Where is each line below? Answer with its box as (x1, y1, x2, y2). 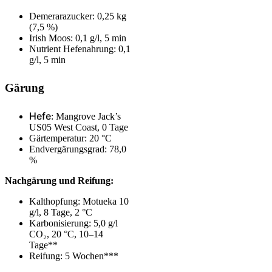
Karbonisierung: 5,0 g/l (29, 218, 118, 229)
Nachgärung (5, 175, 59, 186)
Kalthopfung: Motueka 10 (29, 196, 129, 207)
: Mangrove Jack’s (51, 111, 121, 122)
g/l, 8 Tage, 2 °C (29, 207, 92, 218)
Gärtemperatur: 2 (29, 133, 94, 144)
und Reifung (59, 175, 110, 186)
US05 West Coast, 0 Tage (29, 122, 128, 133)
